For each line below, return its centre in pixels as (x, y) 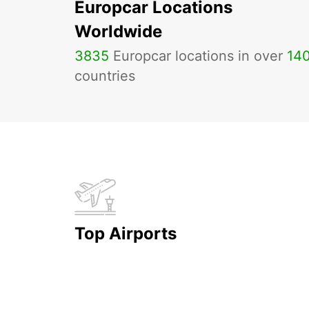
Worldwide (118, 31)
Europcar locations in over (198, 56)
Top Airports (126, 233)
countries (105, 76)
